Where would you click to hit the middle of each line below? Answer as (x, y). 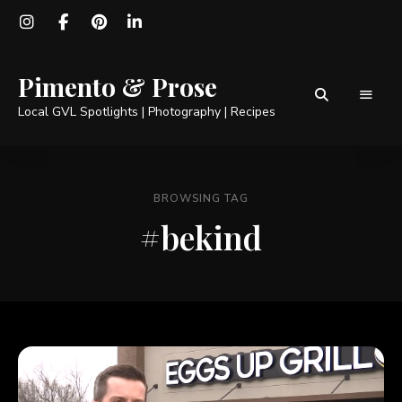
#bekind (201, 237)
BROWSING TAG (201, 198)
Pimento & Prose (118, 87)
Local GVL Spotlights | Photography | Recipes (147, 112)
